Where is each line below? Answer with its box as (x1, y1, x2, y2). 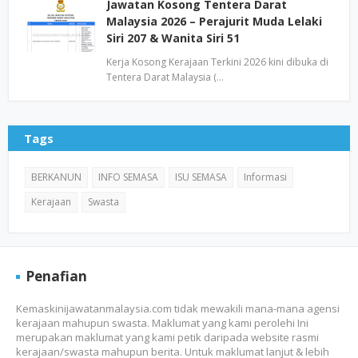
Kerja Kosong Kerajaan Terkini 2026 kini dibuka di (106, 55, 328, 69)
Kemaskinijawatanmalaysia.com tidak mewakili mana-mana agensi (16, 301, 340, 316)
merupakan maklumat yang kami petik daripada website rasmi (16, 330, 319, 344)
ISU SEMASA (175, 170, 227, 184)
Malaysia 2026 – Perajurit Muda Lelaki (106, 14, 322, 29)
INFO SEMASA (98, 170, 158, 184)
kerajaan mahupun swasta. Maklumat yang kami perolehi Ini (16, 316, 308, 330)
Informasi (244, 170, 287, 184)
